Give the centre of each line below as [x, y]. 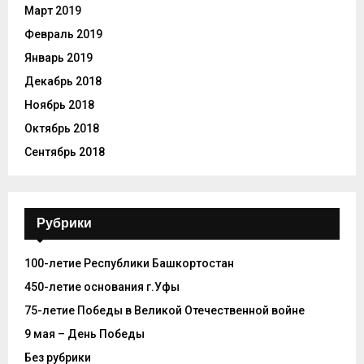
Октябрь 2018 [62, 128]
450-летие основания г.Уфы [102, 286]
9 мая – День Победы [84, 334]
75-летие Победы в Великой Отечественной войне [165, 310]
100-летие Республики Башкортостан [129, 263]
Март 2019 [53, 10]
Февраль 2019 [63, 34]
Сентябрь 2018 [65, 152]
